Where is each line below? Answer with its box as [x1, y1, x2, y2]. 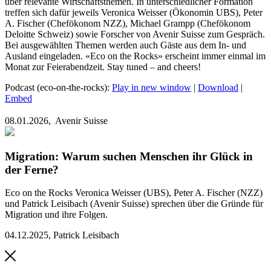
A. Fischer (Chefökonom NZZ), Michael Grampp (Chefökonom [5, 18, 250, 29]
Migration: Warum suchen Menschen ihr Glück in [5, 149, 253, 163]
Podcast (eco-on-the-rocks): [5, 82, 112, 93]
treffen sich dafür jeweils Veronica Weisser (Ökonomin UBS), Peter [5, 7, 263, 18]
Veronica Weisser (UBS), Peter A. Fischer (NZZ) [75, 188, 263, 198]
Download [198, 82, 238, 93]
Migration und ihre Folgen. [5, 209, 108, 220]
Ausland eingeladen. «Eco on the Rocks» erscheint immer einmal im [5, 51, 266, 62]
